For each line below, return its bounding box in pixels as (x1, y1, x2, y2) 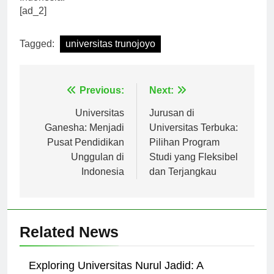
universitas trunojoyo (65, 49, 155, 60)
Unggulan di (71, 162, 124, 173)
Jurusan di (149, 118, 194, 129)
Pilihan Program (149, 147, 220, 158)
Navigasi (31, 95, 91, 113)
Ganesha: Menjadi (45, 133, 124, 144)
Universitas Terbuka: (149, 133, 238, 144)
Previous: (80, 95, 124, 106)
